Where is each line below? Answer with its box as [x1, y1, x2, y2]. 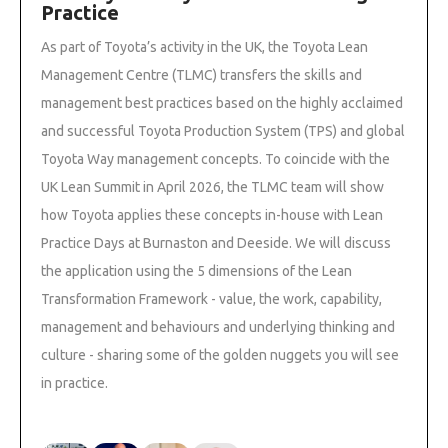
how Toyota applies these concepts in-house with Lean [41, 206, 383, 223]
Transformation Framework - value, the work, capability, [41, 290, 382, 307]
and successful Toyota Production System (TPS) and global [41, 122, 405, 139]
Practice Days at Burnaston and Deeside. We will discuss [41, 234, 391, 251]
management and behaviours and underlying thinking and [41, 318, 395, 335]
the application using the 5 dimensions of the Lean [41, 262, 352, 279]
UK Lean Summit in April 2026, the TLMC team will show [41, 178, 384, 195]
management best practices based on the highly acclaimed [41, 94, 403, 111]
